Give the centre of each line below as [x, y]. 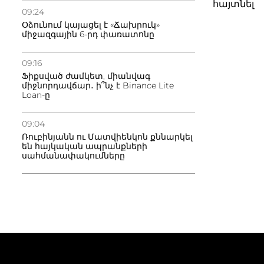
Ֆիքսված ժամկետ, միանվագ [86, 76]
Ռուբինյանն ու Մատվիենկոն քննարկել [107, 137]
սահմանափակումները [73, 156]
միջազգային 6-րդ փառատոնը [88, 34]
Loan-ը [36, 95]
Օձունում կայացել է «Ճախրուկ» [91, 25]
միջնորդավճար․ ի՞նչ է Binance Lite [98, 85]
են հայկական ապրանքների [85, 146]
